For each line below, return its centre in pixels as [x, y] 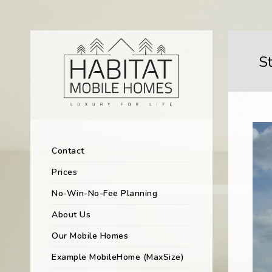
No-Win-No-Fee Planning [104, 194]
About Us [71, 215]
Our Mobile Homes [90, 236]
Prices [64, 172]
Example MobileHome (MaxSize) [118, 257]
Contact [68, 151]
